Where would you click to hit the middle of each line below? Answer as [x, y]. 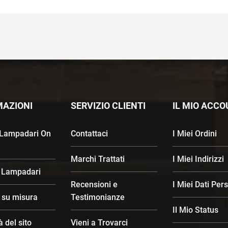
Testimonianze [98, 197]
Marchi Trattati [98, 159]
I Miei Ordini [195, 133]
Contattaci [89, 133]
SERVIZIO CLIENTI [108, 105]
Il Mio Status [195, 210]
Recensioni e [94, 184]
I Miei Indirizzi [198, 159]
